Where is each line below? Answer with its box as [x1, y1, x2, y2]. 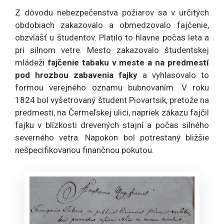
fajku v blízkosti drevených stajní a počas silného [15, 120, 209, 130]
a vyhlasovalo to [137, 70, 209, 80]
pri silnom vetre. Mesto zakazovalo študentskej [15, 45, 209, 55]
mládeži [15, 57, 44, 68]
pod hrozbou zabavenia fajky [15, 70, 137, 80]
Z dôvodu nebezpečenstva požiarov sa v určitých [15, 7, 209, 18]
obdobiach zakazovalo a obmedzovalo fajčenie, [15, 20, 209, 30]
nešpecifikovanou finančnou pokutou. [15, 145, 154, 155]
